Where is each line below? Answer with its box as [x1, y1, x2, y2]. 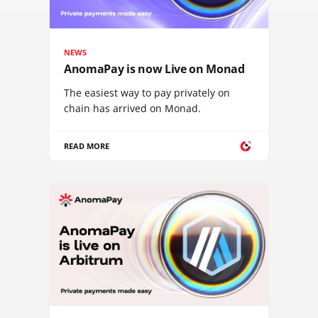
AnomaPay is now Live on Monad [64, 61, 245, 77]
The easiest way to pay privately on [64, 86, 230, 99]
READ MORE [64, 141, 110, 151]
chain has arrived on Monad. [64, 102, 201, 115]
